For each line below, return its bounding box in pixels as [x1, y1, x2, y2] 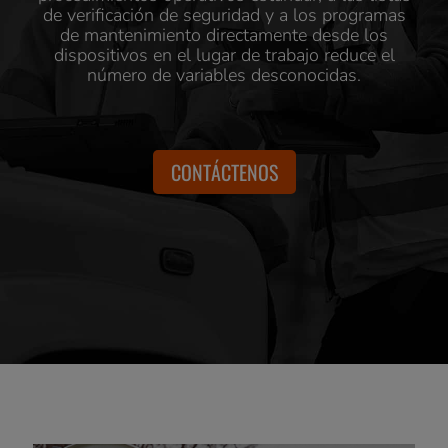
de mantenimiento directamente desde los [60, 23, 388, 47]
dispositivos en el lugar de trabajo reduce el [53, 43, 395, 67]
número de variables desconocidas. [87, 63, 361, 87]
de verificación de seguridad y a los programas [42, 3, 406, 27]
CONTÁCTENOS [170, 157, 278, 187]
